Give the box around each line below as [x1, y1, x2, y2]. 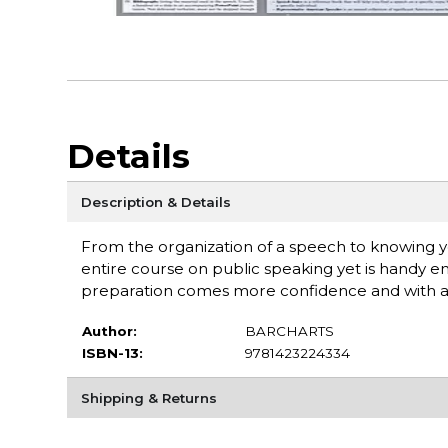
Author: [81, 322, 137, 339]
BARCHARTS [244, 322, 334, 339]
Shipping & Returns [80, 389, 217, 406]
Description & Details [80, 193, 231, 210]
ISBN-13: [81, 344, 143, 361]
